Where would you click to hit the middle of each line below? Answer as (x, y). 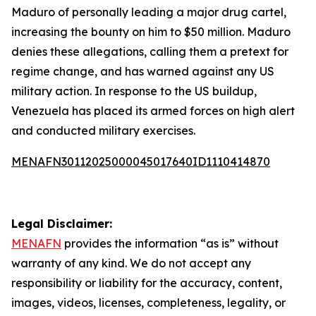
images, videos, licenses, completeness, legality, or (148, 303)
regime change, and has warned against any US (143, 71)
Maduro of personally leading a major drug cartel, (149, 12)
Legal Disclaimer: (62, 224)
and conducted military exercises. (103, 130)
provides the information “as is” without (170, 243)
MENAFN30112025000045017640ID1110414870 (141, 162)
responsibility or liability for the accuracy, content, (147, 283)
